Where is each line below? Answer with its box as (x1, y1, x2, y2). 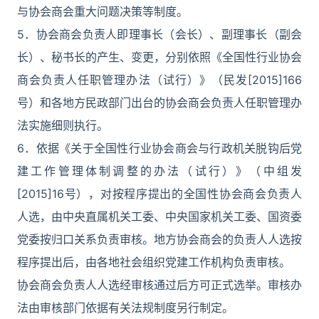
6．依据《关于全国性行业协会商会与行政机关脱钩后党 (17, 141, 302, 155)
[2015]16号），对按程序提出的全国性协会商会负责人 (17, 187, 302, 201)
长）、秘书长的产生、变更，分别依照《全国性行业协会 (17, 50, 302, 64)
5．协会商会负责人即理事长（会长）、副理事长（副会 (17, 27, 302, 41)
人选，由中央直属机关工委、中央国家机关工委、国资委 (17, 209, 302, 224)
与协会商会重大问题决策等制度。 (17, 4, 188, 19)
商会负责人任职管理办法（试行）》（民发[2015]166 (17, 73, 302, 87)
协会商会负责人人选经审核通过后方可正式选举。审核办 (17, 278, 302, 292)
